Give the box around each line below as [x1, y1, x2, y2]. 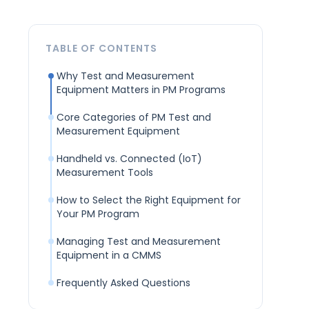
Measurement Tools [56, 166, 153, 180]
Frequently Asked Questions [56, 276, 190, 290]
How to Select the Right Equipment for [56, 193, 241, 208]
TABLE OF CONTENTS [45, 41, 157, 56]
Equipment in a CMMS [56, 248, 161, 263]
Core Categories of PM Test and [56, 110, 211, 125]
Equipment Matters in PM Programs [56, 83, 226, 97]
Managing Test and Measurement [56, 235, 221, 249]
